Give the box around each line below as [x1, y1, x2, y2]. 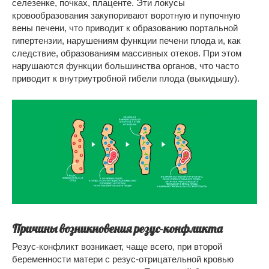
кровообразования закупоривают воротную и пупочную [12, 10, 240, 21]
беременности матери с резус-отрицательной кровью [12, 254, 234, 265]
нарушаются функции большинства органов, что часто [12, 61, 239, 71]
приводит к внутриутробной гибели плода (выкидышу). [12, 73, 240, 84]
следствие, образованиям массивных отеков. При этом [12, 48, 241, 59]
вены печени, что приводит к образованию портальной [12, 23, 238, 34]
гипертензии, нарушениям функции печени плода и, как [12, 35, 241, 46]
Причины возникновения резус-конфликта [12, 220, 222, 236]
